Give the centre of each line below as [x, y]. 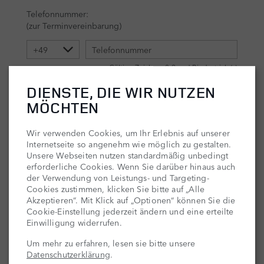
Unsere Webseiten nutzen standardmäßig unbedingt [128, 155]
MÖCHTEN [63, 108]
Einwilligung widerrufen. [74, 222]
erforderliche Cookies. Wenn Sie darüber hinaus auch [131, 166]
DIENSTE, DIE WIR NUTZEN [121, 93]
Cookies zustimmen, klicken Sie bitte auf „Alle [116, 189]
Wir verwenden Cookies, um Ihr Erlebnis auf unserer [128, 133]
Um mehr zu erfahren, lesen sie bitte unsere [111, 243]
